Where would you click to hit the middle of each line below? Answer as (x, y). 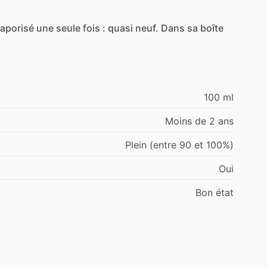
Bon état (215, 192)
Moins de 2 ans (199, 121)
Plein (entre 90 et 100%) (179, 145)
